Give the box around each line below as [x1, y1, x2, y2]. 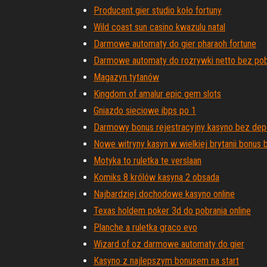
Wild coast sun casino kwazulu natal [94, 21, 225, 33]
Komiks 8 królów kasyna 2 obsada [94, 172, 219, 183]
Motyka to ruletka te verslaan [94, 155, 201, 166]
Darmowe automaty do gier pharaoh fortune [94, 38, 256, 49]
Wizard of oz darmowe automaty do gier [94, 238, 244, 250]
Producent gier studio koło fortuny [94, 5, 222, 16]
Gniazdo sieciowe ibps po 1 [94, 105, 196, 116]
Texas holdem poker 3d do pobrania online [94, 205, 251, 216]
